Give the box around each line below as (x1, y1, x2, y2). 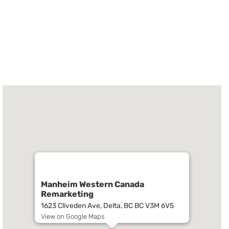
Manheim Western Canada (41, 179, 144, 190)
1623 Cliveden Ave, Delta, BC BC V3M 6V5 (41, 201, 174, 211)
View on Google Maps (41, 213, 104, 221)
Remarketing (41, 189, 94, 199)
